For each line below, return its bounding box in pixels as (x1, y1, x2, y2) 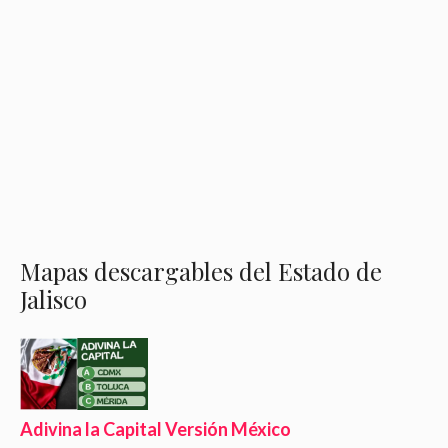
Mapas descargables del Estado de (20, 254, 382, 287)
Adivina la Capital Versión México (20, 418, 291, 440)
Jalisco (20, 282, 87, 315)
